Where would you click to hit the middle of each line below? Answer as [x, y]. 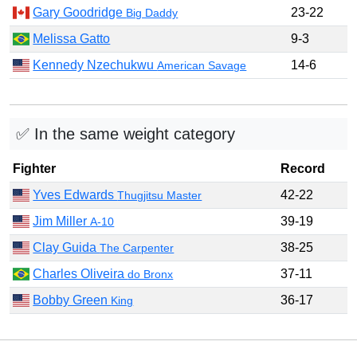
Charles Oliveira [80, 274]
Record [303, 169]
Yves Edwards [75, 195]
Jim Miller [62, 222]
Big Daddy [152, 13]
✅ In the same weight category [126, 134]
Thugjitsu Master [160, 196]
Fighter [34, 169]
